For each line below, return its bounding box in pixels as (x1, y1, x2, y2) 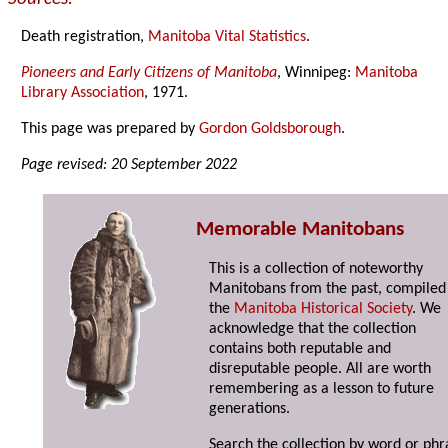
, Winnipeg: (277, 65, 356, 82)
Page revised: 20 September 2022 (21, 157, 238, 174)
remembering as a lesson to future (209, 381, 435, 398)
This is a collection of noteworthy (209, 261, 424, 278)
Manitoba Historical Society (234, 301, 413, 318)
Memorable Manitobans (196, 219, 404, 241)
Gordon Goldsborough (199, 121, 342, 138)
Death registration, (21, 29, 149, 46)
